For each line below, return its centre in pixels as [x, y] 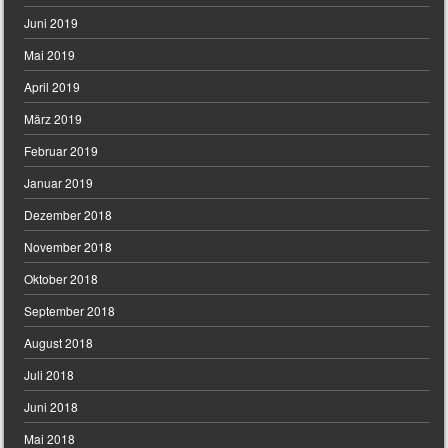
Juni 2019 [51, 23]
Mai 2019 [50, 55]
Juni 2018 [51, 407]
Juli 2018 [49, 375]
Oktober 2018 [61, 279]
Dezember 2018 [68, 215]
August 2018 [59, 343]
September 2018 [70, 311]
